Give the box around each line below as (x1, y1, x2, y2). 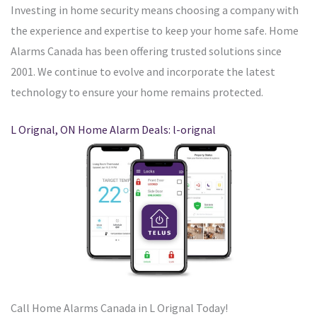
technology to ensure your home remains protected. (11, 85, 263, 100)
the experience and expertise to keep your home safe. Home (11, 23, 299, 38)
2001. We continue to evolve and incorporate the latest (11, 64, 275, 79)
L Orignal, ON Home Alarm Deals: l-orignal (11, 122, 216, 137)
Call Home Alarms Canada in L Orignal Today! (11, 301, 228, 316)
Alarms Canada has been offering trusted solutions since (11, 44, 282, 59)
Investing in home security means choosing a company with (11, 3, 299, 18)
